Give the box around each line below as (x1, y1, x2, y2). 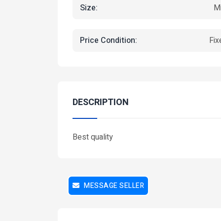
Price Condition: (80, 34, 137, 46)
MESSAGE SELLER (82, 181, 144, 191)
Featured (85, 76, 119, 87)
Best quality (73, 131, 113, 143)
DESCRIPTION (73, 96, 129, 109)
